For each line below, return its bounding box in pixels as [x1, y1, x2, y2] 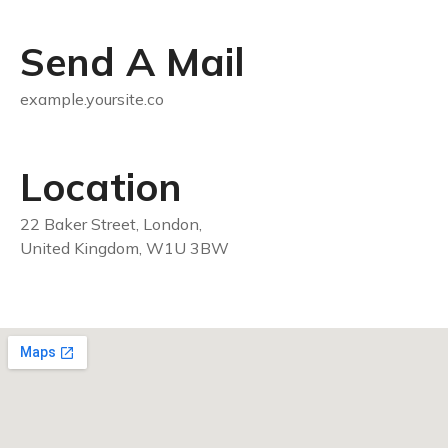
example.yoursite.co [20, 89, 164, 110]
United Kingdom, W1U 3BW [20, 238, 229, 259]
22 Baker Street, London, [20, 214, 202, 235]
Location [20, 162, 182, 212]
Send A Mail [20, 37, 245, 87]
